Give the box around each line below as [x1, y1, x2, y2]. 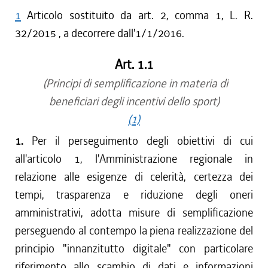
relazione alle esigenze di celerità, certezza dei [15, 169, 253, 184]
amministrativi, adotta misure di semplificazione [15, 205, 253, 220]
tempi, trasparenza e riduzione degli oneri [15, 187, 253, 202]
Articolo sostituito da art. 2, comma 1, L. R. [27, 8, 253, 23]
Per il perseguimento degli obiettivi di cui [32, 133, 253, 148]
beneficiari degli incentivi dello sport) [48, 94, 220, 109]
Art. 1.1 [114, 56, 154, 73]
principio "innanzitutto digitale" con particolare [15, 241, 253, 256]
